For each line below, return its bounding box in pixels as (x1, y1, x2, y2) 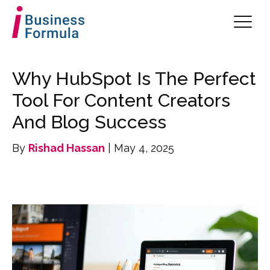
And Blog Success (12, 111, 166, 133)
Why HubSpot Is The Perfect (12, 67, 256, 89)
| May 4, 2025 (105, 141, 174, 154)
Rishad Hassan (28, 141, 105, 154)
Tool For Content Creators (12, 89, 230, 111)
